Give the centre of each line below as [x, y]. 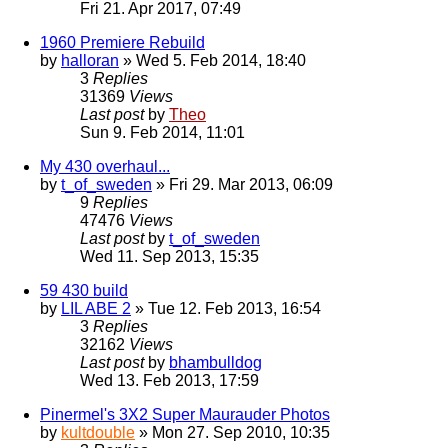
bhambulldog [215, 363]
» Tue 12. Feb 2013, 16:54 [226, 309]
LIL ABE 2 [96, 309]
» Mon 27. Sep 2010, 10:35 [232, 433]
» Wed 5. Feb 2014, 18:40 [212, 61]
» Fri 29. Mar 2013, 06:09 [242, 185]
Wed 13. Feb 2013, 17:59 [169, 381]
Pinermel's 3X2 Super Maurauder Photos [185, 415]
